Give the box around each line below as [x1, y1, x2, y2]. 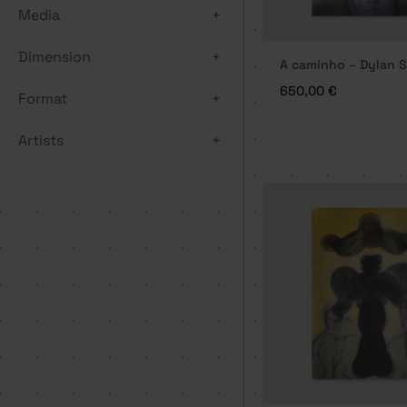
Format [18, 89, 67, 109]
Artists [18, 131, 64, 151]
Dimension [18, 47, 91, 67]
